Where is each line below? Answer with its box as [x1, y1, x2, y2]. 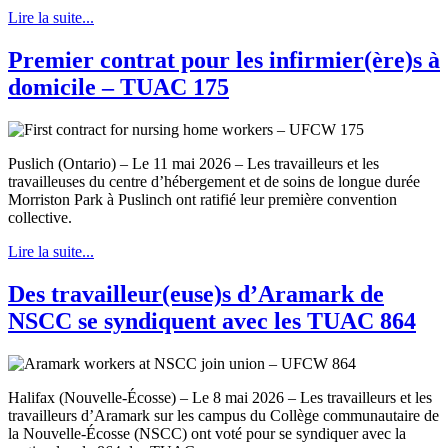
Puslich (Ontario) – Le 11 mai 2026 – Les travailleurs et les [8, 155, 379, 173]
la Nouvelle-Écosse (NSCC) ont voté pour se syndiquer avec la [8, 425, 406, 443]
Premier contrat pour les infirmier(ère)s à [8, 47, 440, 74]
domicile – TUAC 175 [8, 74, 229, 101]
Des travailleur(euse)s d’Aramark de [8, 281, 384, 308]
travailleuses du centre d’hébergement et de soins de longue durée [8, 173, 420, 191]
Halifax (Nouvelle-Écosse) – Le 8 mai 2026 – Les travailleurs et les [8, 389, 432, 407]
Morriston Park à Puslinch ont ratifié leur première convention [8, 191, 397, 209]
